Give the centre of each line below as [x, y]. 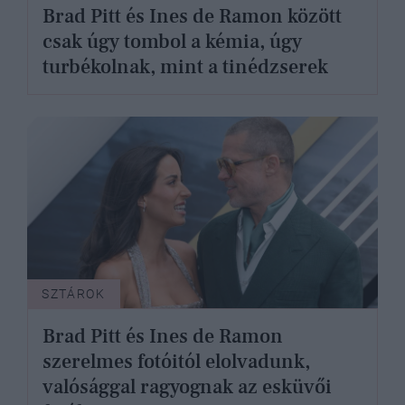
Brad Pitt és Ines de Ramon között [192, 16]
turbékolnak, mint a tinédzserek [185, 66]
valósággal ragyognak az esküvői [187, 387]
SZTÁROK [74, 294]
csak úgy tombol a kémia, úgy [172, 41]
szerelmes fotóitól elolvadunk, [176, 362]
